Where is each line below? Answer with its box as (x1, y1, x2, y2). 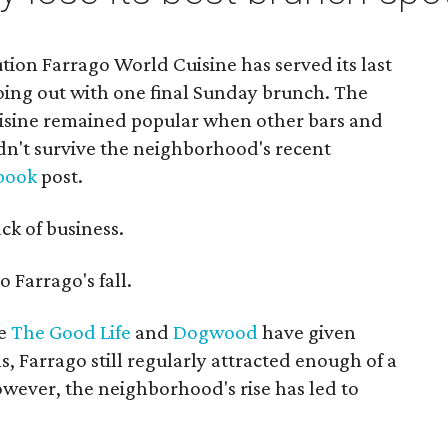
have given (258, 320, 356, 344)
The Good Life (11, 320, 131, 344)
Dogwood (173, 320, 258, 344)
